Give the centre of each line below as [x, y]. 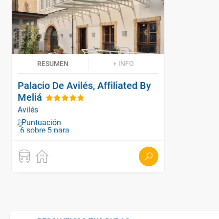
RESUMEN [53, 63]
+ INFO [123, 63]
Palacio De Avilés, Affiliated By [84, 85]
